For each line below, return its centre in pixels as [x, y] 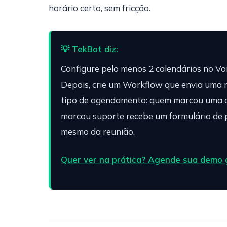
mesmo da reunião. [98, 131]
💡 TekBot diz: [89, 49]
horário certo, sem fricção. [100, 8]
